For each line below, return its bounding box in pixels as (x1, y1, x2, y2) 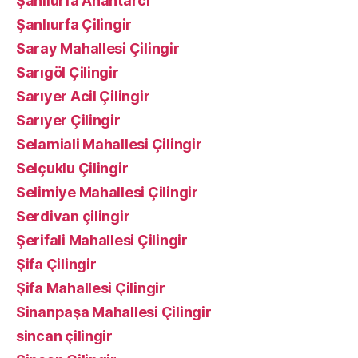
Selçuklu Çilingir (16, 160, 129, 177)
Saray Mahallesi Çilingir (16, 40, 180, 57)
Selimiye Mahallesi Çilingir (16, 184, 198, 201)
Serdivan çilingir (16, 208, 130, 225)
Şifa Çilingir (16, 256, 97, 272)
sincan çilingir (16, 328, 113, 344)
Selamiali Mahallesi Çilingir (16, 136, 202, 153)
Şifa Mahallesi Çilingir (16, 280, 165, 296)
